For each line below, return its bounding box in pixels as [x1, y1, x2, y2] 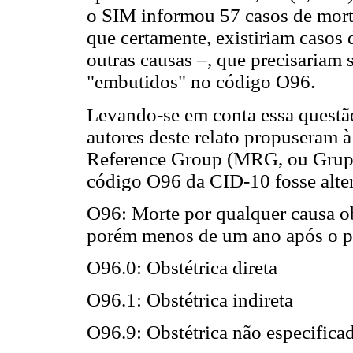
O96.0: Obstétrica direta [87, 257, 277, 279]
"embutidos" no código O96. [87, 71, 315, 93]
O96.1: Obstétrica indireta [87, 289, 293, 311]
